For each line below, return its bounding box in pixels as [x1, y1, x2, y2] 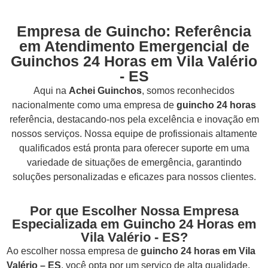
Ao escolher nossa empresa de [7, 246, 141, 257]
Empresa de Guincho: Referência [17, 22, 251, 39]
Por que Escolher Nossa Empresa [29, 203, 239, 219]
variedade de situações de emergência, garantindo [26, 157, 242, 167]
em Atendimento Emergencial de [19, 37, 249, 54]
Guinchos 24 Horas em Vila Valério [11, 52, 257, 69]
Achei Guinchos [69, 85, 142, 96]
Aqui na [33, 85, 69, 96]
